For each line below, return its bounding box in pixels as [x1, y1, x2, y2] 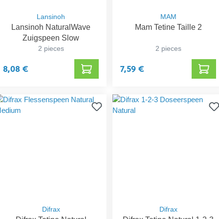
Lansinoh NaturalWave [11, 22, 90, 31]
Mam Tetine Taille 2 [134, 22, 202, 31]
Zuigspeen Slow [22, 33, 79, 42]
